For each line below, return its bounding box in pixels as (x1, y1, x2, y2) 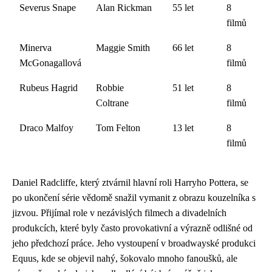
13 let (172, 122, 194, 133)
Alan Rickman (96, 2, 152, 13)
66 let (172, 42, 194, 53)
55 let (172, 2, 194, 13)
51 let (172, 82, 194, 93)
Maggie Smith (96, 42, 150, 53)
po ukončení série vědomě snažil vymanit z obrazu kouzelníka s (12, 192, 256, 203)
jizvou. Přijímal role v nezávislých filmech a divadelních (12, 207, 226, 218)
